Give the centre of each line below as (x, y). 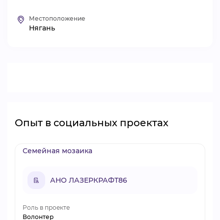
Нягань (42, 28)
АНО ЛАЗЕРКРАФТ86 (89, 180)
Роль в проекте (46, 207)
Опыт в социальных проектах (92, 123)
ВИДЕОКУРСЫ (76, 13)
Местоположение (57, 18)
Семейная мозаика (57, 151)
